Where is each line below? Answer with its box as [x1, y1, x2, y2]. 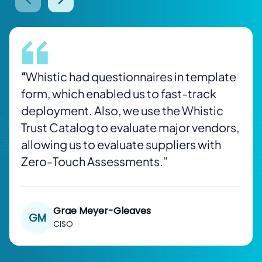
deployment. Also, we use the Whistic [21, 103, 223, 118]
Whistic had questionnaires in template [26, 69, 236, 84]
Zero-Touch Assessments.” [21, 154, 170, 169]
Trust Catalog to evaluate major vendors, [21, 120, 239, 135]
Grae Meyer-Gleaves [53, 204, 151, 218]
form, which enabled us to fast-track [21, 86, 216, 101]
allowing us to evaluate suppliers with [21, 137, 221, 152]
